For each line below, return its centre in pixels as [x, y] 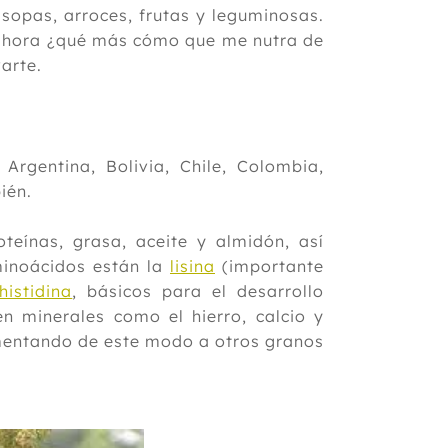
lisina [192, 266]
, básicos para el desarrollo [198, 291]
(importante [269, 266]
